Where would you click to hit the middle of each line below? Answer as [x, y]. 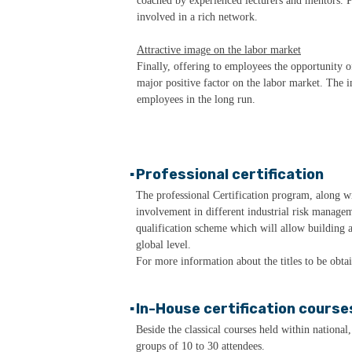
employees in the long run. [196, 99]
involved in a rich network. [197, 17]
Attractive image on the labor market [219, 50]
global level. [163, 245]
